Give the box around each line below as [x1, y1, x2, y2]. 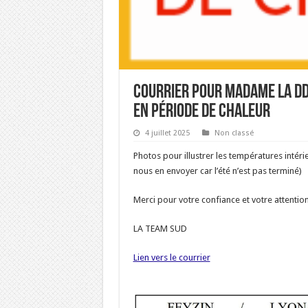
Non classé [214, 128, 254, 137]
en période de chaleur [133, 102, 270, 122]
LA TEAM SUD [133, 223, 187, 234]
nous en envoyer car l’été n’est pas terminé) [133, 165, 302, 176]
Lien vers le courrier [133, 252, 210, 263]
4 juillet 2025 [144, 128, 190, 137]
